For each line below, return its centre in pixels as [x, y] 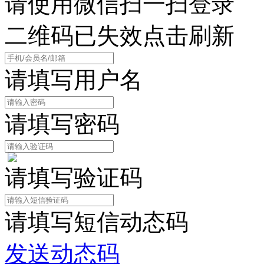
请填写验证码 [74, 177]
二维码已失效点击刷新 [120, 35]
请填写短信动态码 [97, 222]
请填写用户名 [74, 80]
